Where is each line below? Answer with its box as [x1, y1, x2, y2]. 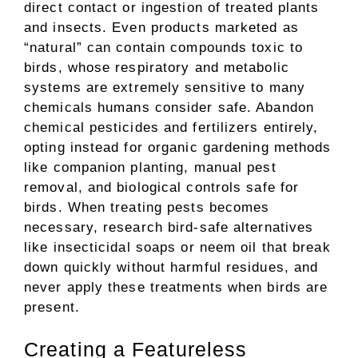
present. [24, 299, 80, 315]
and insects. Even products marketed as [24, 19, 299, 35]
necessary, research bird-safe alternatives [24, 219, 314, 235]
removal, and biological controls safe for [24, 179, 300, 195]
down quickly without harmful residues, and [24, 259, 319, 275]
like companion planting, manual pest [24, 159, 276, 175]
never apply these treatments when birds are [24, 279, 328, 295]
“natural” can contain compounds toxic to [24, 39, 304, 55]
